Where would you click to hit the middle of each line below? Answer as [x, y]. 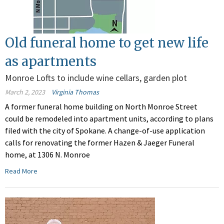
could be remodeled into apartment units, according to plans [109, 119]
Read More [21, 171]
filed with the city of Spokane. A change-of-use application [105, 131]
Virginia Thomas [75, 92]
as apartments [51, 61]
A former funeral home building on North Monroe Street [101, 107]
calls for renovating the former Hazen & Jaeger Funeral [100, 143]
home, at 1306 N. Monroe [47, 155]
